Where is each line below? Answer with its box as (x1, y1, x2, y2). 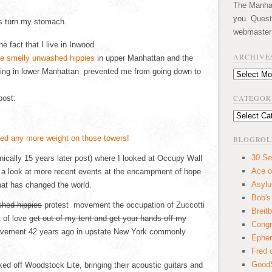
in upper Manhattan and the (95, 53, 193, 63)
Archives (233, 70, 263, 79)
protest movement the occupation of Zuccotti (42, 200, 205, 209)
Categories (233, 111, 270, 120)
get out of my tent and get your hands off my (29, 214, 186, 223)
